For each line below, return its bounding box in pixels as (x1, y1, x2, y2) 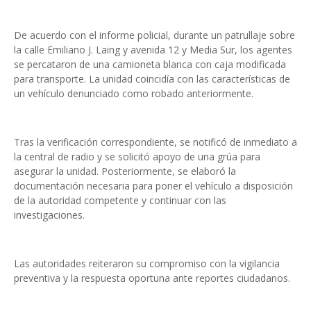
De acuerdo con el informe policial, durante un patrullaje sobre (14, 28, 295, 42)
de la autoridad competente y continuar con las (14, 194, 226, 207)
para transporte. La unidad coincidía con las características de (14, 72, 290, 85)
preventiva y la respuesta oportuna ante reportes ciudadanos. (14, 271, 290, 285)
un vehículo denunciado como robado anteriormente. (14, 87, 253, 100)
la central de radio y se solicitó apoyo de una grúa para (14, 150, 260, 163)
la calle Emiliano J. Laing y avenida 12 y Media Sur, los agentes (14, 43, 292, 56)
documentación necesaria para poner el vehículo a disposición (14, 179, 293, 192)
